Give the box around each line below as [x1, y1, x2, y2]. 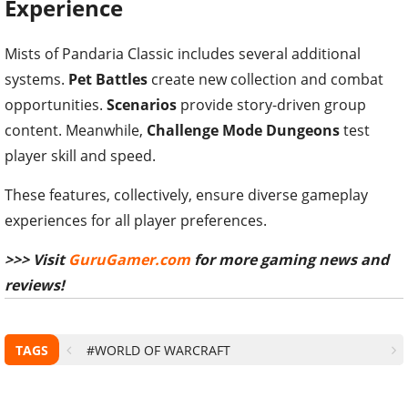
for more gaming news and [190, 250, 389, 270]
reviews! [5, 275, 65, 296]
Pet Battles [68, 69, 148, 90]
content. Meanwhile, [5, 120, 147, 141]
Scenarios [107, 95, 177, 116]
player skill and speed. [5, 146, 156, 167]
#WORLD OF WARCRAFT [87, 342, 230, 360]
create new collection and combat [148, 69, 383, 90]
